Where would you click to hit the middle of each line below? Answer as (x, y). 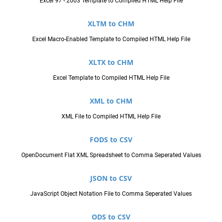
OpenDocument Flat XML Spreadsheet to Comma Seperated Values (111, 155)
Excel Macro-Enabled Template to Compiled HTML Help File (111, 39)
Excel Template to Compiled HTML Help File (111, 78)
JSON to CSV (111, 178)
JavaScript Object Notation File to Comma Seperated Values (111, 194)
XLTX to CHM (111, 62)
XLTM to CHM (111, 23)
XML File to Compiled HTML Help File (111, 116)
